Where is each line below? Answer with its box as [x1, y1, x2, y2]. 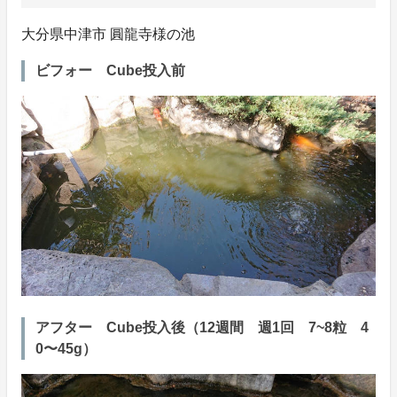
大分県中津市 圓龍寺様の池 [21, 27, 209, 43]
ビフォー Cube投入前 [35, 63, 199, 79]
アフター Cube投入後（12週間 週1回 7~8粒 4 [35, 319, 369, 335]
